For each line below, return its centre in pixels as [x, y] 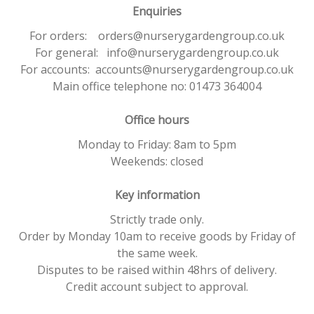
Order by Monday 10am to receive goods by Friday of [157, 236]
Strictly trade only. [157, 219]
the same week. [157, 253]
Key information [157, 195]
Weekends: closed [157, 161]
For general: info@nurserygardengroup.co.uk [157, 53]
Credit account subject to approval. [157, 287]
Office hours [157, 120]
